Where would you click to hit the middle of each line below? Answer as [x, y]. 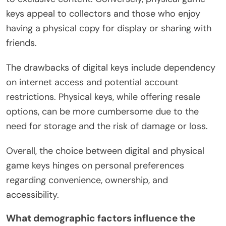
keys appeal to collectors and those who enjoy [103, 13]
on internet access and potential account [92, 82]
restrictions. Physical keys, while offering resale [103, 97]
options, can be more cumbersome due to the [102, 111]
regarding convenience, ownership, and [87, 180]
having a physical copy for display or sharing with [109, 28]
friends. [21, 43]
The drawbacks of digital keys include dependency [111, 67]
